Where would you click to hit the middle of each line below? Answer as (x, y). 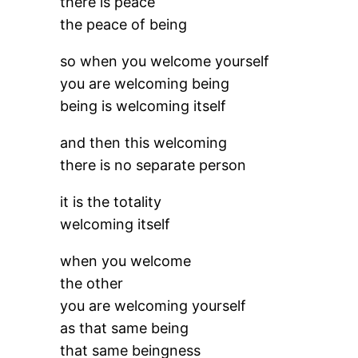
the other (92, 283)
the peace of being (124, 24)
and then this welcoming (144, 143)
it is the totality (111, 202)
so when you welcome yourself (165, 61)
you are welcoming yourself (153, 306)
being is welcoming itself (143, 106)
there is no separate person (153, 165)
